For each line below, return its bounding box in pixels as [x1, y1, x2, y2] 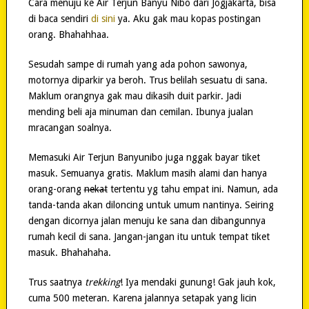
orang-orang [28, 183, 84, 195]
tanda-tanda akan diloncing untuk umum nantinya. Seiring [28, 199, 274, 211]
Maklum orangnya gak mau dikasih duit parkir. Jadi [28, 90, 241, 102]
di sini [90, 13, 115, 25]
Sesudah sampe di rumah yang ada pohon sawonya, [28, 59, 248, 70]
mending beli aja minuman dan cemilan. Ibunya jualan [28, 106, 253, 118]
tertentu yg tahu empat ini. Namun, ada [107, 183, 278, 195]
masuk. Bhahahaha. [28, 247, 111, 259]
